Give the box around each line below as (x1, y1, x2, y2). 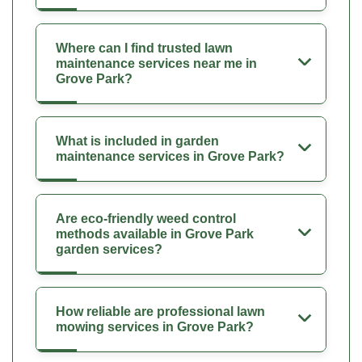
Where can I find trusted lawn (56, 40, 233, 55)
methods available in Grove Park (56, 226, 254, 241)
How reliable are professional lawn (56, 304, 265, 318)
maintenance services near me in (56, 56, 257, 70)
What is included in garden (56, 133, 219, 148)
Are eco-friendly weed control (56, 211, 236, 225)
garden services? (56, 242, 162, 256)
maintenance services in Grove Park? (56, 149, 284, 163)
